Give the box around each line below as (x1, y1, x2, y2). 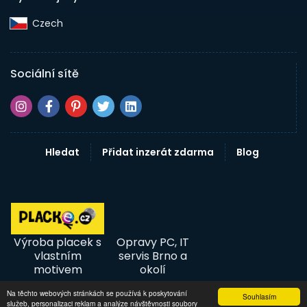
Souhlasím (242, 291, 276, 302)
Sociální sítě (10, 65, 79, 82)
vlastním (34, 247, 82, 264)
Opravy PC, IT (116, 234, 189, 250)
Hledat (45, 145, 79, 159)
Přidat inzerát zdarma (102, 145, 214, 159)
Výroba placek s (14, 234, 101, 250)
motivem (33, 261, 82, 278)
